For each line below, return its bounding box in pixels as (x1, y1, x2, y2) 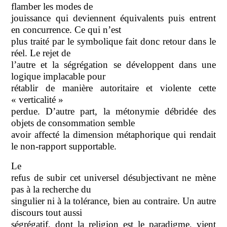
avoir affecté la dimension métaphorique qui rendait (11, 129, 216, 140)
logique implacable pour (11, 70, 106, 82)
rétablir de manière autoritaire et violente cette (11, 82, 216, 93)
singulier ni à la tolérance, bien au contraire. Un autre (11, 195, 216, 206)
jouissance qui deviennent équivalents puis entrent (11, 12, 216, 23)
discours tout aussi (11, 207, 83, 218)
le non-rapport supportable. (11, 140, 117, 152)
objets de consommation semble (11, 117, 135, 128)
